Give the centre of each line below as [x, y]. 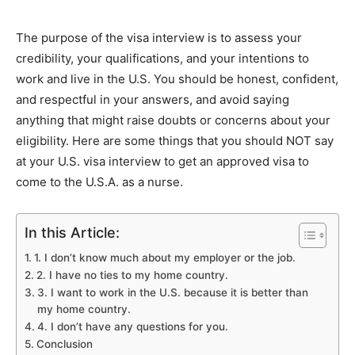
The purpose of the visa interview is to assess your [159, 37]
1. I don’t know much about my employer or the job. [164, 257]
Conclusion [64, 344]
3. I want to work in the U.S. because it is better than [172, 292]
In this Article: [72, 232]
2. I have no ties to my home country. [132, 275]
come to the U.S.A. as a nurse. [99, 181]
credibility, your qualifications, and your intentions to [162, 58]
